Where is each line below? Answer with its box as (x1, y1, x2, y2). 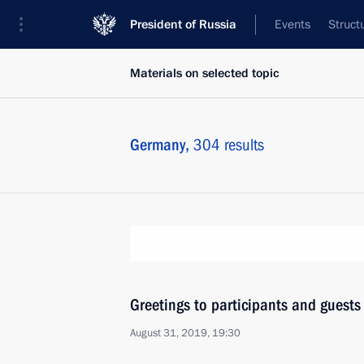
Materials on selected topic (130, 65, 279, 81)
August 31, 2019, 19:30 (130, 326, 240, 340)
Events (275, 16, 310, 32)
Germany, (130, 135, 193, 154)
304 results (193, 135, 264, 154)
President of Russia (130, 16, 236, 32)
